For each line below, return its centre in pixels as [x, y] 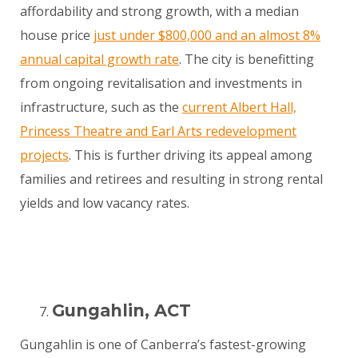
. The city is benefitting [247, 60]
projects [44, 155]
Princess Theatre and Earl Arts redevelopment [158, 131]
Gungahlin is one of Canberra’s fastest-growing [163, 345]
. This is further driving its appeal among [191, 155]
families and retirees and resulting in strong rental [171, 179]
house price [57, 36]
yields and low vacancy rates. [105, 203]
